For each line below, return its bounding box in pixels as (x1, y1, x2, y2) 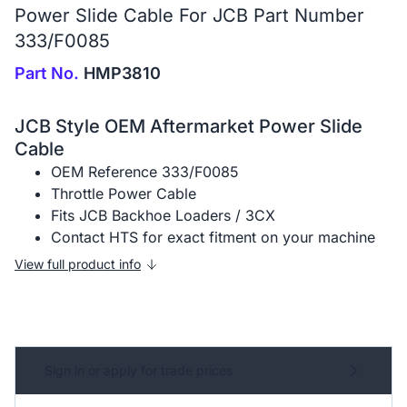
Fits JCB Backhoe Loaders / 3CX (51, 206, 275, 225)
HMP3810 (79, 64, 161, 84)
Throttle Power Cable (51, 184, 196, 203)
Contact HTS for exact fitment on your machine (51, 228, 375, 247)
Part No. (15, 64, 79, 84)
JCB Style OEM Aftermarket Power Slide (15, 115, 362, 138)
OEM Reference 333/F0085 (51, 163, 239, 182)
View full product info (15, 256, 141, 273)
